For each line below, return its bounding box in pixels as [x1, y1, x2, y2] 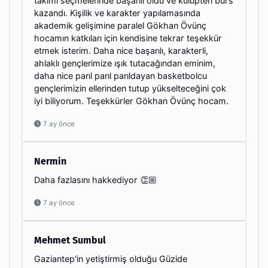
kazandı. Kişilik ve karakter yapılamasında [34, 7, 200, 18]
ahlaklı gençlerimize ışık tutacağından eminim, [34, 57, 215, 68]
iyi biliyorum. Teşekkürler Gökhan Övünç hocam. [34, 95, 229, 106]
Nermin [34, 155, 66, 167]
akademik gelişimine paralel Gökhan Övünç [34, 20, 206, 31]
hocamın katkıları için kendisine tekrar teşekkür [34, 32, 222, 43]
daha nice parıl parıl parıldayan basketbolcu [34, 70, 207, 81]
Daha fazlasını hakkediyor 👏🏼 [34, 174, 157, 185]
